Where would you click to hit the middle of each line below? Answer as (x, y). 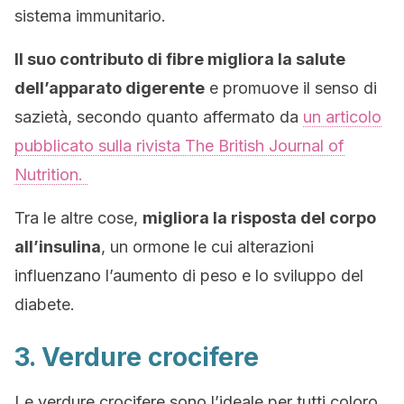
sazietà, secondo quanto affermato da (159, 117)
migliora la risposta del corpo (259, 218)
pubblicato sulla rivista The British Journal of (179, 146)
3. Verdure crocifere (137, 357)
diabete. (45, 304)
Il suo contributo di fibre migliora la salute (180, 59)
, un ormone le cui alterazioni (207, 247)
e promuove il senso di (291, 88)
